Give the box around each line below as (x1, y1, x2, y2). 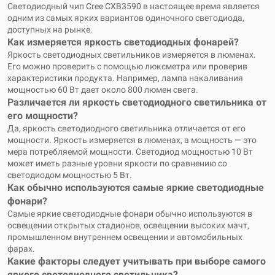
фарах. (7, 244, 35, 254)
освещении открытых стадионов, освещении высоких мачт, (7, 220, 249, 230)
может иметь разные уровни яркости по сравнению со (7, 158, 227, 168)
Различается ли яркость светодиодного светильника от (7, 96, 266, 108)
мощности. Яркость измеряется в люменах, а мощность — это (7, 135, 257, 145)
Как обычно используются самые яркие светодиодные (7, 182, 264, 193)
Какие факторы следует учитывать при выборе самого (7, 255, 266, 267)
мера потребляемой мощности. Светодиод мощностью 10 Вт (7, 147, 253, 157)
